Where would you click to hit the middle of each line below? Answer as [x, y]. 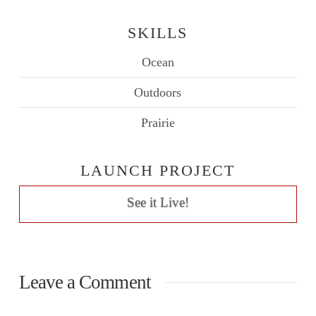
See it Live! [158, 202]
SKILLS [158, 34]
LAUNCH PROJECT [158, 170]
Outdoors [158, 92]
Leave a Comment [85, 282]
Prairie [158, 122]
